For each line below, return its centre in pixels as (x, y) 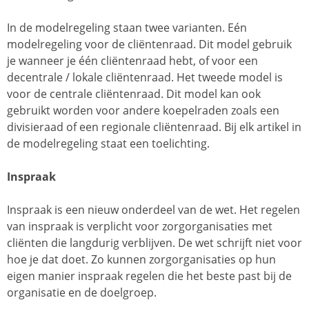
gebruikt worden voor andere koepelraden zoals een (143, 111)
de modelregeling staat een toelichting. (108, 144)
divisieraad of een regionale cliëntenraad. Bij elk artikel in (154, 127)
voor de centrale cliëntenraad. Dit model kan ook (134, 94)
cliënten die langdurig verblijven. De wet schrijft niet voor (154, 243)
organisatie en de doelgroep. (82, 293)
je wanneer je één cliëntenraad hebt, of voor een (132, 61)
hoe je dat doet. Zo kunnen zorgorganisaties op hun (141, 260)
